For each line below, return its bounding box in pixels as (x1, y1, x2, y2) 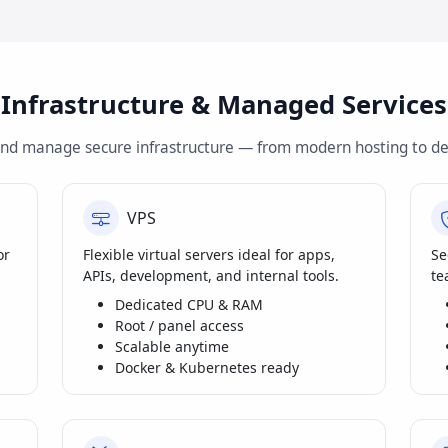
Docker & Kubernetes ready (115, 358, 299, 378)
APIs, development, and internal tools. (83, 266, 339, 286)
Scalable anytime (115, 337, 229, 357)
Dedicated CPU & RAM (115, 295, 263, 315)
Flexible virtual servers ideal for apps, (83, 245, 335, 265)
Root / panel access (115, 316, 244, 336)
